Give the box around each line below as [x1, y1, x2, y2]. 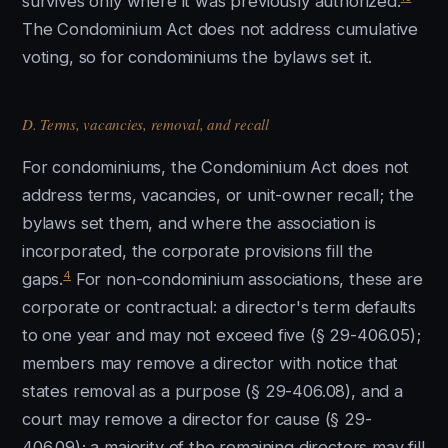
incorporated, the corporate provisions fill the [22, 241, 374, 261]
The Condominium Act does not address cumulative [22, 19, 419, 39]
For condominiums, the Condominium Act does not [22, 157, 410, 177]
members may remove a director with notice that [22, 353, 399, 373]
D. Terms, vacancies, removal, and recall [22, 114, 269, 134]
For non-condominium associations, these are [71, 269, 423, 289]
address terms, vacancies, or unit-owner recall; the [22, 185, 415, 205]
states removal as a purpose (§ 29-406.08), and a [22, 381, 403, 401]
